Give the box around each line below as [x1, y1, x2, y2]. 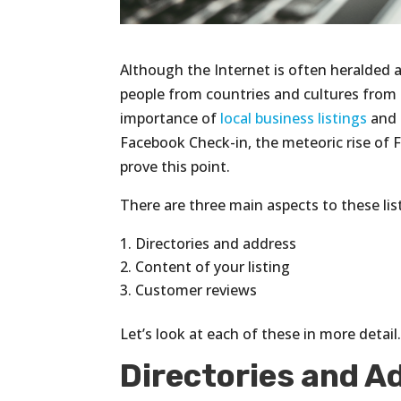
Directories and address [135, 233, 297, 253]
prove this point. [120, 156, 231, 176]
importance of [120, 107, 221, 128]
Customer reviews [135, 279, 258, 300]
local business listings [220, 107, 368, 128]
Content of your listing [135, 256, 291, 277]
